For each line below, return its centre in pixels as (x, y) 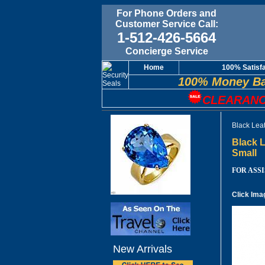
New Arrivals (143, 249)
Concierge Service (167, 51)
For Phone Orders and (167, 13)
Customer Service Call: (167, 24)
